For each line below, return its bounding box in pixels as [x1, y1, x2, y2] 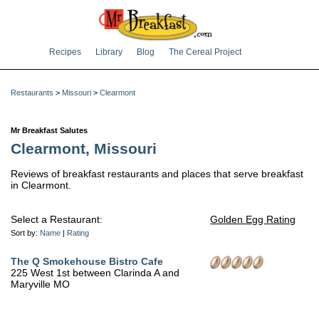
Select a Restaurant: [11, 214, 103, 226]
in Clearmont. [11, 179, 71, 192]
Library [95, 48, 122, 56]
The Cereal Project [169, 48, 241, 56]
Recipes [49, 48, 81, 56]
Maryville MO [11, 278, 70, 291]
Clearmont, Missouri [11, 140, 157, 158]
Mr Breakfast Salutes [11, 126, 88, 135]
